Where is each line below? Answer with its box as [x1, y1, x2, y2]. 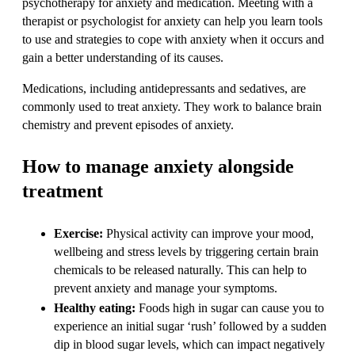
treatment [22, 180, 103, 201]
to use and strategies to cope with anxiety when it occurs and [22, 32, 324, 46]
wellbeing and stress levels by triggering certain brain [54, 244, 319, 258]
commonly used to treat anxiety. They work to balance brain [22, 99, 322, 113]
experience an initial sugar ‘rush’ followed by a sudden [54, 319, 326, 333]
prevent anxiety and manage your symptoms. [54, 281, 277, 295]
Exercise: [54, 226, 106, 240]
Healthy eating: [54, 300, 136, 315]
